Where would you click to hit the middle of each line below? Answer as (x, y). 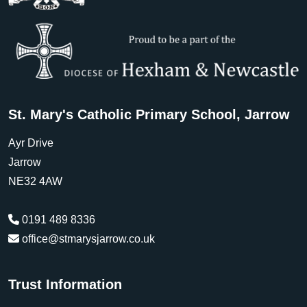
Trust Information (65, 285)
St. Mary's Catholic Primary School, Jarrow (149, 115)
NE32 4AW (35, 182)
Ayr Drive (31, 143)
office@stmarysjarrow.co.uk (88, 239)
